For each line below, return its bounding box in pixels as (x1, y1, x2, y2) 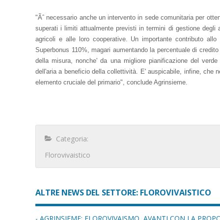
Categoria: (52, 134, 88, 143)
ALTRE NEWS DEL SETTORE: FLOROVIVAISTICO (35, 187, 211, 198)
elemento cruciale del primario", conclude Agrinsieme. (35, 79, 188, 86)
